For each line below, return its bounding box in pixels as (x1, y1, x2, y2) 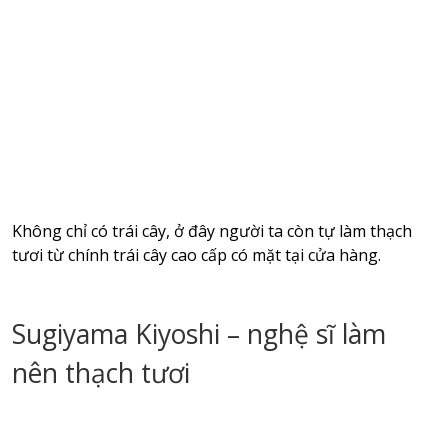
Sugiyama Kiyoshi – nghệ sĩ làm (11, 316, 386, 353)
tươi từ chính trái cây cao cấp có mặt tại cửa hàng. (11, 244, 381, 267)
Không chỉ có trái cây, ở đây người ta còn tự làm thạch (11, 220, 412, 243)
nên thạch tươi (11, 355, 190, 392)
